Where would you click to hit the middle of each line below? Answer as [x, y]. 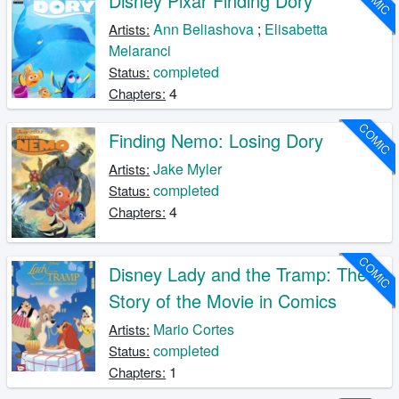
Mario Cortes [194, 329]
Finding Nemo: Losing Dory [216, 140]
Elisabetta [297, 28]
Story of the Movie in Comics [223, 300]
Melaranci [140, 50]
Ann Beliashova [204, 28]
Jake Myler [188, 168]
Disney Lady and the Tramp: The [238, 273]
